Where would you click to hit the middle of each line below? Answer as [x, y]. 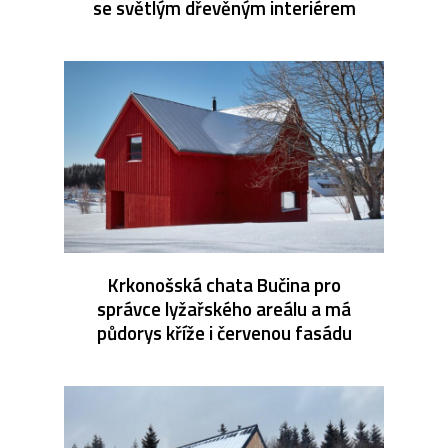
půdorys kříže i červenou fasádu [224, 332]
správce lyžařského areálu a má [224, 308]
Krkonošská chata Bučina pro [224, 284]
